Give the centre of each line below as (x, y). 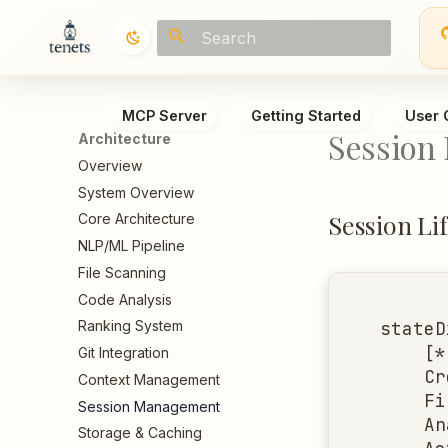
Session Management (149, 406)
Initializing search (254, 73)
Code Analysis (125, 299)
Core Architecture (136, 219)
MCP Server (164, 115)
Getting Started (306, 115)
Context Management (149, 379)
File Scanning (122, 272)
